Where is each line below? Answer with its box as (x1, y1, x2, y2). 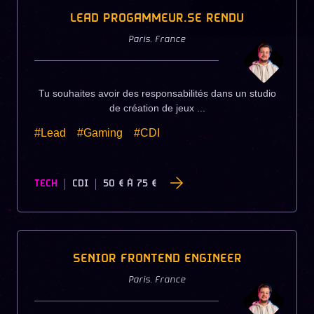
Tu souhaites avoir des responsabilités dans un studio (38, 88, 276, 100)
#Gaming (77, 127, 123, 139)
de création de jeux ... (109, 102, 205, 114)
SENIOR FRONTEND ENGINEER (72, 250, 242, 267)
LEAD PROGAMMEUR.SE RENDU (70, 11, 244, 27)
